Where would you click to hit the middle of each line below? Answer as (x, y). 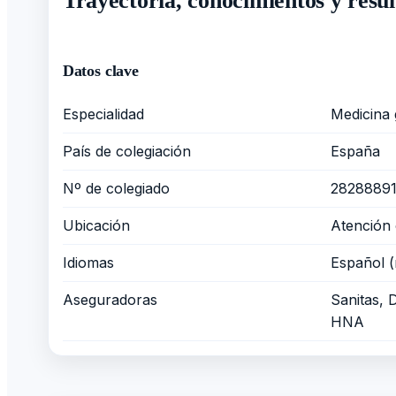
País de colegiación (126, 152)
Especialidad (103, 114)
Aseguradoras (110, 300)
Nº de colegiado (116, 189)
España (356, 152)
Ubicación (96, 226)
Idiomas (88, 263)
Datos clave (100, 71)
